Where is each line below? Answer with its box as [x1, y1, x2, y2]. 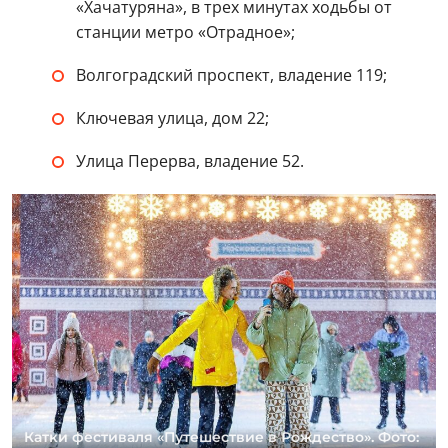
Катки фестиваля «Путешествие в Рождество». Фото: [24, 427, 419, 446]
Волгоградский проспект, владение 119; [76, 64, 387, 86]
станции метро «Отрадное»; [76, 21, 295, 43]
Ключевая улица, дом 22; [76, 107, 269, 129]
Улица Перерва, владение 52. [76, 150, 304, 172]
